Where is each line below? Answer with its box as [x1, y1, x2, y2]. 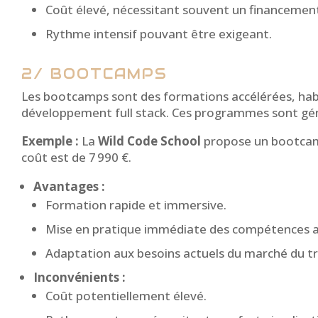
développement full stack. [21, 104, 169, 121]
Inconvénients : [33, 269, 126, 286]
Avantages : [33, 178, 105, 195]
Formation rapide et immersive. [45, 197, 226, 214]
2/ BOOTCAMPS [21, 65, 168, 84]
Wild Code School [98, 133, 201, 150]
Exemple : [21, 133, 79, 150]
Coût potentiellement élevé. [45, 287, 207, 305]
